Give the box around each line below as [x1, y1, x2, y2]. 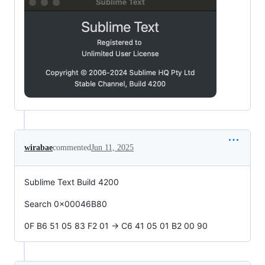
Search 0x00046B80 [24, 199, 107, 209]
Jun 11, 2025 [91, 143, 134, 153]
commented [53, 143, 91, 153]
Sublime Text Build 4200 [24, 177, 119, 188]
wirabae [24, 143, 53, 153]
